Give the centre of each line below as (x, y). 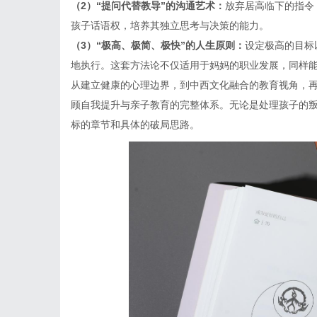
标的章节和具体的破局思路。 (135, 125)
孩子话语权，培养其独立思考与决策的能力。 (170, 25)
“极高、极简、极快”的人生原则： (171, 45)
